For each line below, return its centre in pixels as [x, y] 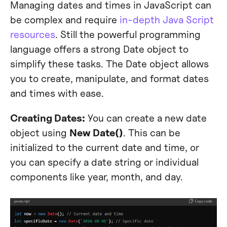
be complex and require [65, 20]
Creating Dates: [47, 118]
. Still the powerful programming [128, 34]
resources [32, 34]
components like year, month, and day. [96, 176]
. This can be [152, 132]
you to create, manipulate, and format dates [109, 79]
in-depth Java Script [166, 20]
